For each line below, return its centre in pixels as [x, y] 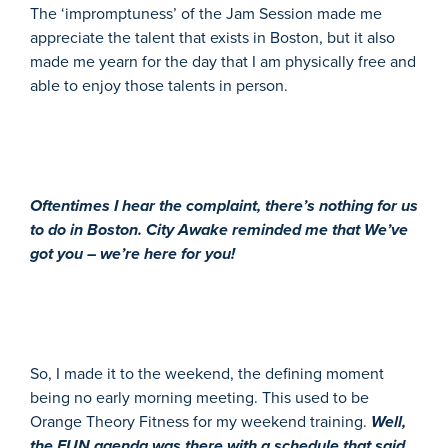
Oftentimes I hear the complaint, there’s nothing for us [224, 205]
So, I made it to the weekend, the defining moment [207, 373]
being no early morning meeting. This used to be [199, 397]
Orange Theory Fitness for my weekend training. [200, 421]
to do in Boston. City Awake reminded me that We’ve [219, 229]
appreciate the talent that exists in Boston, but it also [212, 37]
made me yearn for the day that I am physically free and [223, 61]
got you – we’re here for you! [132, 253]
